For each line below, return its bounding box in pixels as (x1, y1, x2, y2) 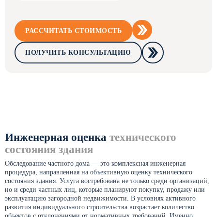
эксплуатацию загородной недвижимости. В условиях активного (5, 195, 196, 202)
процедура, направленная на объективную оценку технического (5, 169, 192, 176)
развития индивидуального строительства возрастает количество (5, 203, 194, 211)
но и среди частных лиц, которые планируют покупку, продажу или (5, 186, 205, 193)
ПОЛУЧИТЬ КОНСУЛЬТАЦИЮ (25, 48, 131, 56)
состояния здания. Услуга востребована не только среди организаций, (5, 177, 209, 185)
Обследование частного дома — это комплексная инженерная (5, 160, 186, 167)
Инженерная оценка (5, 131, 109, 143)
